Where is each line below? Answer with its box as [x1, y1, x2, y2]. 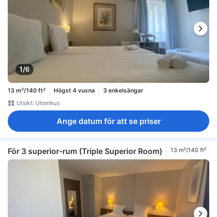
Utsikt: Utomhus [16, 99, 60, 107]
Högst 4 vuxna [54, 87, 95, 94]
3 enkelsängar [103, 87, 143, 94]
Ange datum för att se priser [56, 116, 161, 126]
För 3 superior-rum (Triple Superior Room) [8, 146, 162, 156]
